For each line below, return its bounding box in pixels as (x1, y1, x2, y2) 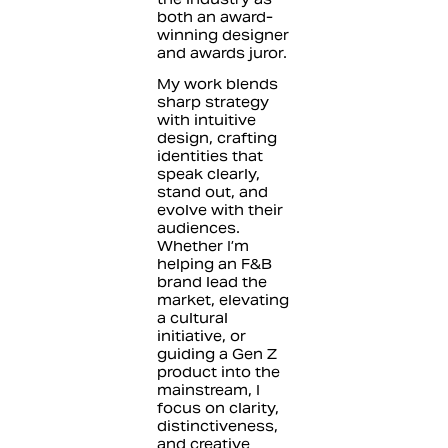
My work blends (156, 74, 278, 93)
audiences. (156, 218, 240, 237)
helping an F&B (156, 254, 272, 273)
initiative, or (156, 326, 246, 345)
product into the (156, 362, 280, 381)
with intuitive (156, 110, 256, 129)
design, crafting (156, 128, 277, 147)
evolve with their (156, 200, 283, 219)
